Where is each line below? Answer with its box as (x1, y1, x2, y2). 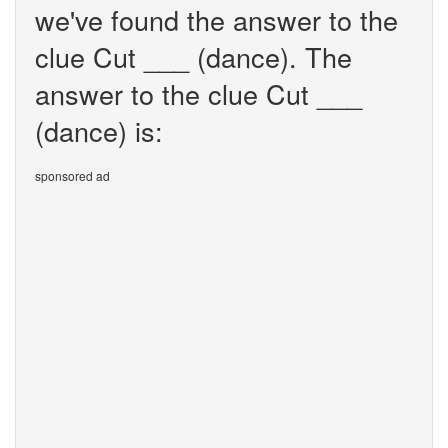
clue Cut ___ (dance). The (35, 37, 352, 76)
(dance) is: (35, 111, 163, 150)
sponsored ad (35, 167, 110, 184)
